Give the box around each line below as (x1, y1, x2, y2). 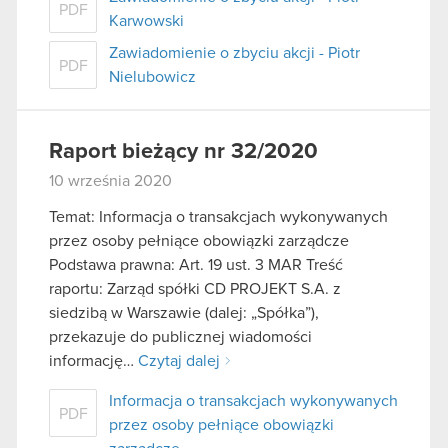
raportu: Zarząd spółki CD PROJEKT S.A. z (49, 280, 341, 297)
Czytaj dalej (138, 352, 220, 369)
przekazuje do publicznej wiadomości (49, 328, 312, 345)
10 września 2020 (49, 172, 172, 189)
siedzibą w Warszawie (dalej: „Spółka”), (49, 304, 319, 321)
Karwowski (109, 12, 184, 29)
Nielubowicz (109, 68, 196, 85)
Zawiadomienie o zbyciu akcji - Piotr (109, 44, 360, 61)
